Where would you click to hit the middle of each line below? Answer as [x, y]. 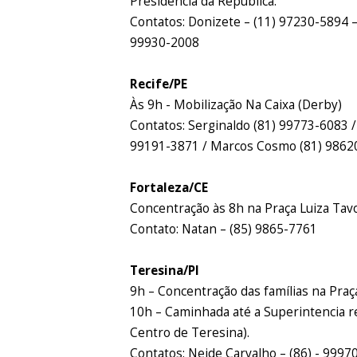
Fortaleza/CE [169, 187]
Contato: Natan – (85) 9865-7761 [224, 229]
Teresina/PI [165, 270]
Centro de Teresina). [190, 332]
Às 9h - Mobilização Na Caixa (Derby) [236, 104]
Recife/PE [159, 84]
